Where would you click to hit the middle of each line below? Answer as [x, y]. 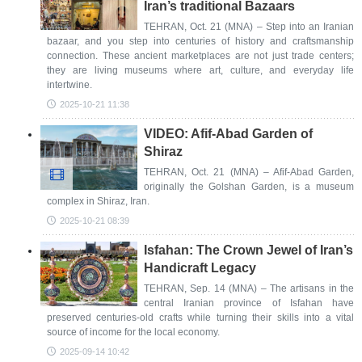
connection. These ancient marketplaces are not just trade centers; [200, 56]
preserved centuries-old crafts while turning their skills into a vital [200, 318]
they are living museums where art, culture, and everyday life [200, 70]
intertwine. [69, 85]
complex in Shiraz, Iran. [98, 201]
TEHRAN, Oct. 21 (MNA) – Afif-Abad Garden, [249, 172]
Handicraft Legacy [200, 268]
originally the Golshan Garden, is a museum [249, 187]
